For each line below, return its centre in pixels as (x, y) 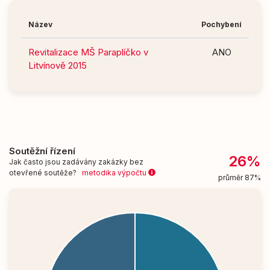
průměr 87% (239, 177)
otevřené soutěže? (46, 172)
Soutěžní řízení (42, 151)
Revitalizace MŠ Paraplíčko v (88, 52)
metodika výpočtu (115, 172)
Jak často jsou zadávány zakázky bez (76, 162)
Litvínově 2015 (58, 65)
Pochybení (221, 24)
